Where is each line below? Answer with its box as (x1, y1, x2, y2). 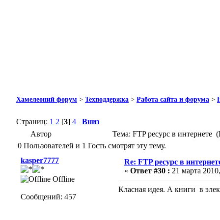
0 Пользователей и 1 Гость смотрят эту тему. (18, 141, 166, 150)
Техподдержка (85, 95, 129, 103)
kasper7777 (21, 156, 59, 165)
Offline (51, 175, 75, 184)
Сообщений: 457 (21, 192, 76, 201)
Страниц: (16, 117, 50, 126)
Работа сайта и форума (137, 95, 209, 103)
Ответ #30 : (130, 166, 170, 175)
